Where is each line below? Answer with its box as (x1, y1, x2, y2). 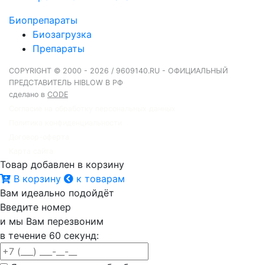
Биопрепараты (9, 14, 77, 27)
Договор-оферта (9, 132, 69, 142)
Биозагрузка (33, 28, 92, 41)
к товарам (73, 173, 125, 185)
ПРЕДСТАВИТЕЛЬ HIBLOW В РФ (9, 78, 123, 88)
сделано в (9, 90, 47, 99)
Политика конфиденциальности (9, 118, 122, 128)
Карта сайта (9, 147, 53, 156)
